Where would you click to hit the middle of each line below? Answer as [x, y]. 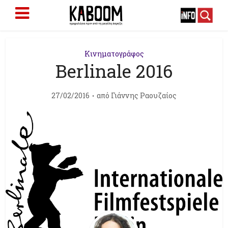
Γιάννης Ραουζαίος [144, 95]
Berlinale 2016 [114, 71]
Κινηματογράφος [114, 54]
